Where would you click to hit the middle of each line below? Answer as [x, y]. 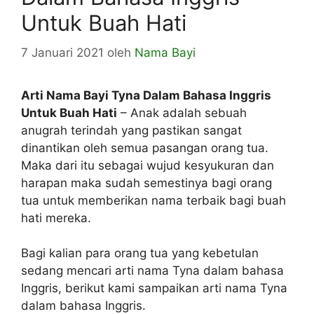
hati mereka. [56, 218]
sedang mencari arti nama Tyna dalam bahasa [152, 271]
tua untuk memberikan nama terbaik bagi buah [153, 200]
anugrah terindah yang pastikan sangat [131, 130]
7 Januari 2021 [62, 52]
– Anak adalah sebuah [182, 112]
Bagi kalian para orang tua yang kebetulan [140, 253]
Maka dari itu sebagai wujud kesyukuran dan [148, 165]
